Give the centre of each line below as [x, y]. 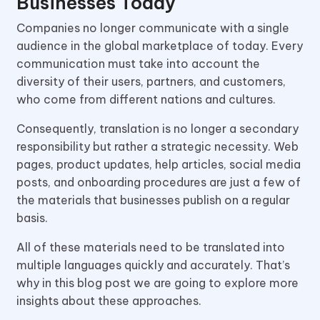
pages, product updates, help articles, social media [159, 164]
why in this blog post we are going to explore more [157, 282]
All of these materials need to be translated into [151, 247]
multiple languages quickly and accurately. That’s [153, 265]
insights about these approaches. [109, 300]
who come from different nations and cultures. [147, 99]
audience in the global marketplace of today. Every [160, 45]
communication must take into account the [138, 63]
